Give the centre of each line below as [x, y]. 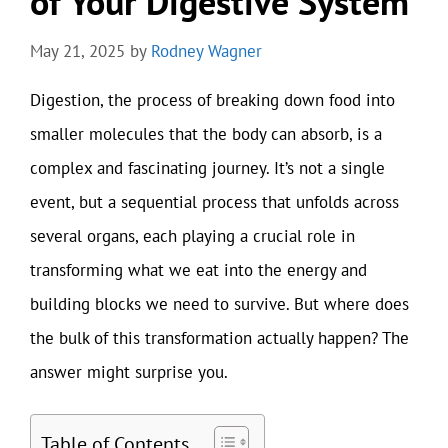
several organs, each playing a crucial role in [192, 235]
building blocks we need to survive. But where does [219, 303]
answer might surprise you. [129, 371]
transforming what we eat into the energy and [198, 269]
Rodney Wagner [206, 50]
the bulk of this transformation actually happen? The [219, 337]
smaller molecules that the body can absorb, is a [206, 133]
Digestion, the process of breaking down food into [212, 99]
